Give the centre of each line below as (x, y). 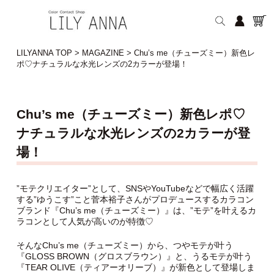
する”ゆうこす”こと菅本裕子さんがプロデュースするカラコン (135, 200)
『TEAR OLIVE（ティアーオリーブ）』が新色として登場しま (135, 268)
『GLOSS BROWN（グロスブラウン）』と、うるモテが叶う (134, 257)
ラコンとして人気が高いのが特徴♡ (85, 222)
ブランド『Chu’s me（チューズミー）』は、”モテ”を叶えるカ (136, 211)
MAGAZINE (103, 53)
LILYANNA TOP (44, 53)
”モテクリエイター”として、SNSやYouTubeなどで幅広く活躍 (135, 189)
